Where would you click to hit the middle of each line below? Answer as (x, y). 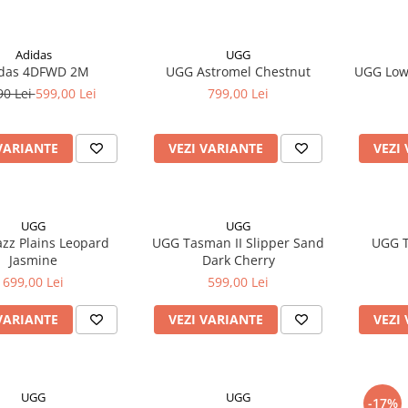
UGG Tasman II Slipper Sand (238, 243)
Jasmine (33, 260)
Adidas (33, 55)
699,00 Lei (33, 282)
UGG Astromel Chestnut (238, 71)
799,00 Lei (238, 93)
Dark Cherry (238, 260)
